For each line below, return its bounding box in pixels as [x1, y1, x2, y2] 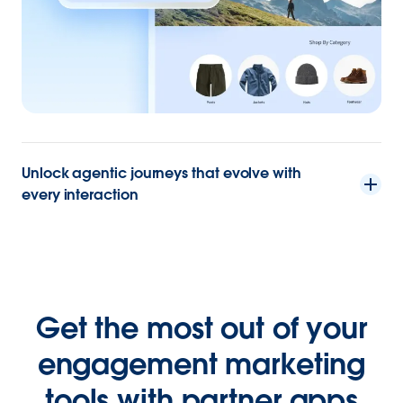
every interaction [22, 185, 139, 205]
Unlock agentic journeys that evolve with [22, 164, 301, 184]
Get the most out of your [36, 309, 367, 347]
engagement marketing [37, 345, 366, 383]
